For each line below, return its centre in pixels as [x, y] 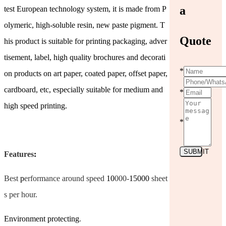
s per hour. [21, 194]
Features [19, 154]
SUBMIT [196, 151]
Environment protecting [42, 218]
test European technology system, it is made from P [85, 9]
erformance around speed [65, 178]
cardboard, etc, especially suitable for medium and [83, 89]
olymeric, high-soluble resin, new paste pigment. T [84, 25]
